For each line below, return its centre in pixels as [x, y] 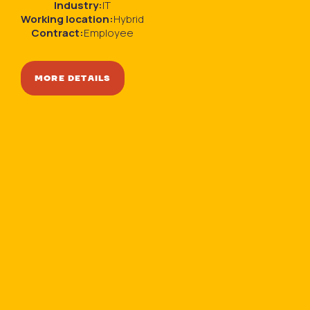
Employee [109, 33]
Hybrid [129, 19]
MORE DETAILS [73, 78]
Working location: [67, 19]
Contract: [57, 33]
